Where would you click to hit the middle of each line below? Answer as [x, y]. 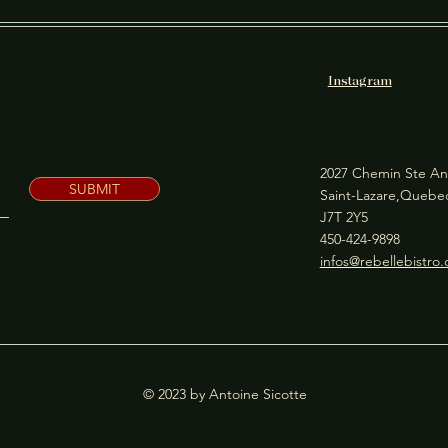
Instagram [359, 82]
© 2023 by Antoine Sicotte [224, 394]
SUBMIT [95, 189]
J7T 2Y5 [343, 217]
